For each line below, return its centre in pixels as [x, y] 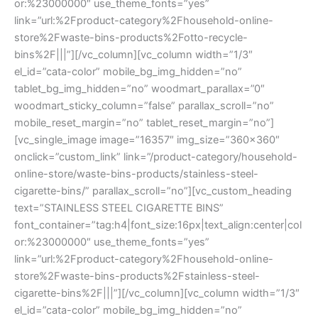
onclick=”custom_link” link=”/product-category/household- [156, 157]
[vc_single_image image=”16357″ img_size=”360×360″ [147, 139]
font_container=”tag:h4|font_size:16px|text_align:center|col [158, 225]
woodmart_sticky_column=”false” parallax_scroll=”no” [144, 105]
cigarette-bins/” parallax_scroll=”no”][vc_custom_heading [153, 191]
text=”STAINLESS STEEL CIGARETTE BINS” [119, 208]
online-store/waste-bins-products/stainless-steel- [136, 174]
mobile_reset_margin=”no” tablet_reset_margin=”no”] [144, 122]
